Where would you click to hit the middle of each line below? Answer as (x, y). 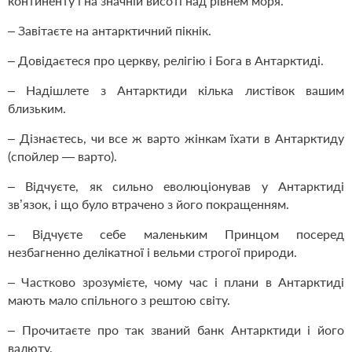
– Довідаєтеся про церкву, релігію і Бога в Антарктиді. (166, 60)
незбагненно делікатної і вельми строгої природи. (152, 252)
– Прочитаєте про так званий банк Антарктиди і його (176, 330)
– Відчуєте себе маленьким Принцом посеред (176, 234)
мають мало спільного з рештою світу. (119, 300)
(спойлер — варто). (62, 156)
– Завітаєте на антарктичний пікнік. (110, 31)
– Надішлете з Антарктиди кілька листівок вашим (176, 90)
